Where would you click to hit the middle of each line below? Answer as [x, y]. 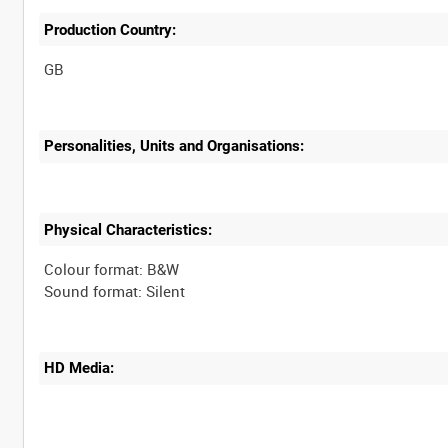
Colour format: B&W [112, 268]
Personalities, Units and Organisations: [174, 146]
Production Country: [110, 29]
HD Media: [79, 368]
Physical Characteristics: [128, 229]
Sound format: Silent [115, 290]
